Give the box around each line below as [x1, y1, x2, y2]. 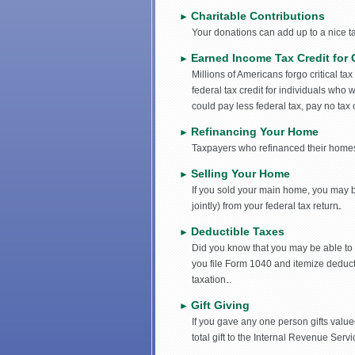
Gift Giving [191, 299, 250, 312]
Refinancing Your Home [191, 125, 319, 139]
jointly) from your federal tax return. [192, 200, 341, 212]
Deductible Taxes [191, 225, 284, 239]
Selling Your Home [191, 167, 290, 181]
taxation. [192, 274, 231, 286]
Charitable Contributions [191, 10, 325, 23]
